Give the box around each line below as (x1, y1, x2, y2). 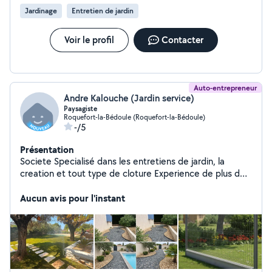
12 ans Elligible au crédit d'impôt (48, 179, 151, 192)
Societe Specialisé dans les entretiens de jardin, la (20, 155, 225, 168)
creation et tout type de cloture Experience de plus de (20, 167, 245, 180)
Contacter (161, 33, 203, 46)
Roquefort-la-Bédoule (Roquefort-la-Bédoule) (64, 112, 205, 121)
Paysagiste (64, 104, 97, 114)
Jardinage (25, 5, 57, 16)
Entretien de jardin (72, 5, 134, 16)
